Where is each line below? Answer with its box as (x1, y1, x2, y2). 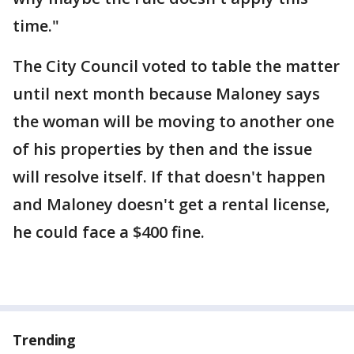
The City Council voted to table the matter (13, 55, 340, 77)
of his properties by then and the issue (13, 138, 312, 160)
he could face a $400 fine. (13, 221, 205, 243)
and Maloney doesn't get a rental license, (13, 194, 330, 216)
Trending (13, 330, 77, 350)
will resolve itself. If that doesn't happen (13, 166, 326, 188)
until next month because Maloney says (13, 83, 320, 105)
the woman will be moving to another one (13, 111, 334, 133)
